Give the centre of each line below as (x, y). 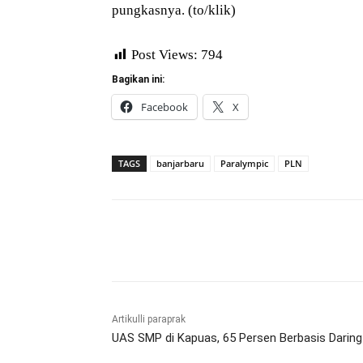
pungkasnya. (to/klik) (174, 11)
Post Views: (164, 55)
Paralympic (244, 164)
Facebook (164, 107)
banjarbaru (180, 164)
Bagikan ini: (138, 80)
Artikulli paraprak (149, 320)
